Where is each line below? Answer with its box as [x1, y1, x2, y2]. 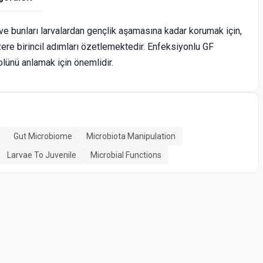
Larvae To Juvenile [7, 150, 76, 160]
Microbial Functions [90, 150, 161, 160]
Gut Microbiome [14, 131, 72, 141]
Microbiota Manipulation [86, 131, 176, 141]
